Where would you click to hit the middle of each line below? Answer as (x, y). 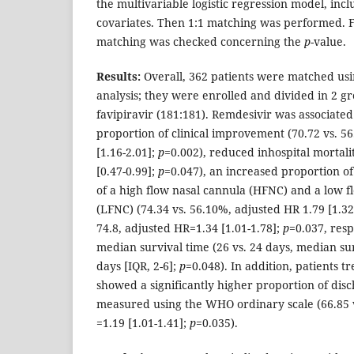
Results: (119, 77)
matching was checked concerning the (200, 41)
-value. (328, 41)
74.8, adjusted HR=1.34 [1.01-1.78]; (190, 228)
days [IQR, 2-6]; (138, 266)
